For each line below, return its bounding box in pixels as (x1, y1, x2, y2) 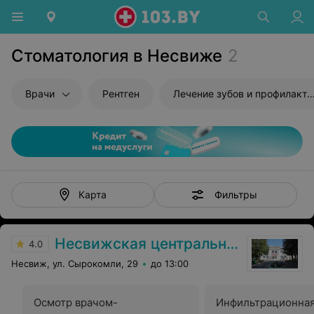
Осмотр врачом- (34, 296, 118, 309)
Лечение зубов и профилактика (173, 88, 307, 100)
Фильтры (214, 188, 257, 200)
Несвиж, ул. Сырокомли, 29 (11, 258, 138, 269)
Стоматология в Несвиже (11, 46, 222, 66)
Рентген (102, 88, 139, 100)
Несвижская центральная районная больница (55, 235, 226, 252)
